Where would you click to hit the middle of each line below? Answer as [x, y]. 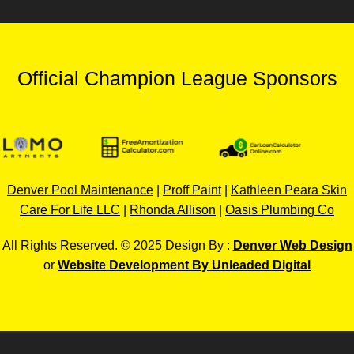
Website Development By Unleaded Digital [184, 265]
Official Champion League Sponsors [177, 78]
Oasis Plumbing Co [280, 209]
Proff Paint [192, 190]
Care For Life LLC [70, 209]
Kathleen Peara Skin [289, 190]
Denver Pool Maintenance [80, 190]
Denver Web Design [292, 245]
